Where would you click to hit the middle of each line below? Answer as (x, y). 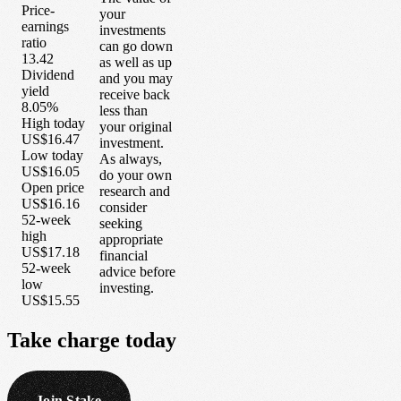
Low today (52, 156)
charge (89, 340)
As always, (131, 158)
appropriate (131, 239)
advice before (137, 271)
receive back (135, 94)
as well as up (136, 62)
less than (124, 110)
